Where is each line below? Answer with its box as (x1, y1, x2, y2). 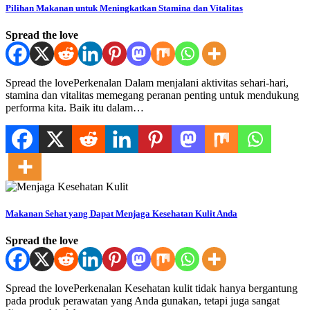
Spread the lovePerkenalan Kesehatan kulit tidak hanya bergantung (6, 282, 298, 295)
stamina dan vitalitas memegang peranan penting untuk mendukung (6, 89, 299, 102)
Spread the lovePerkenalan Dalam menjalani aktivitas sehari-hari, (6, 77, 289, 89)
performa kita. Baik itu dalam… (6, 102, 144, 114)
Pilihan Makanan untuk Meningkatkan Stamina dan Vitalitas (6, 2, 243, 13)
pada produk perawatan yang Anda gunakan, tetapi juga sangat (6, 295, 280, 307)
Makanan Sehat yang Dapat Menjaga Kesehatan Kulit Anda (6, 208, 237, 219)
